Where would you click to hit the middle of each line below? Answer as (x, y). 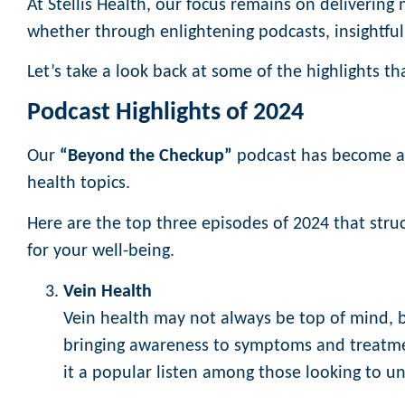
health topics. (79, 184)
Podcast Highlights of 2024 (165, 113)
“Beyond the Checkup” (146, 157)
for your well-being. (101, 251)
